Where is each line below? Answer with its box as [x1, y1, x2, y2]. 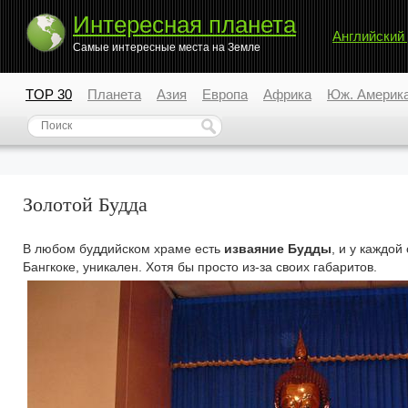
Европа [202, 87, 248, 102]
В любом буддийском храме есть [23, 241, 224, 256]
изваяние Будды [224, 241, 331, 256]
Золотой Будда [23, 193, 148, 216]
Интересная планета [73, 11, 296, 38]
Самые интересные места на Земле [73, 41, 260, 54]
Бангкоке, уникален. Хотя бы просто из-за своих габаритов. [23, 260, 377, 274]
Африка [263, 87, 311, 102]
